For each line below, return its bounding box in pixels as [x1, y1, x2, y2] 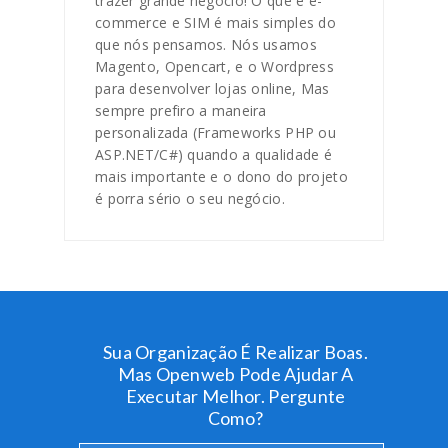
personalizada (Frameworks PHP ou [95, 123, 336, 142]
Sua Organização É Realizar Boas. [103, 341, 368, 363]
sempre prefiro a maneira [95, 101, 267, 120]
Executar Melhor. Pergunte [125, 385, 346, 407]
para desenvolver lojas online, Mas [95, 79, 330, 98]
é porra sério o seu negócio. [95, 189, 285, 208]
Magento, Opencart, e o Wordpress [95, 57, 334, 76]
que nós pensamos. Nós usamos [95, 35, 317, 54]
